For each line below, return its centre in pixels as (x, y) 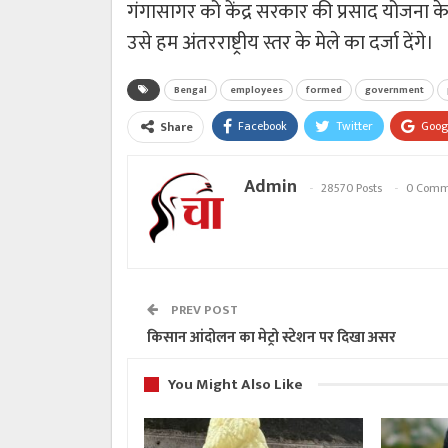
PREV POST (203, 309)
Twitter (354, 125)
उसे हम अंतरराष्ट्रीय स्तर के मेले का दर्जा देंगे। (280, 42)
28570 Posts (351, 187)
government (394, 89)
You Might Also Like (235, 384)
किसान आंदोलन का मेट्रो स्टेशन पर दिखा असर (271, 337)
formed (324, 89)
